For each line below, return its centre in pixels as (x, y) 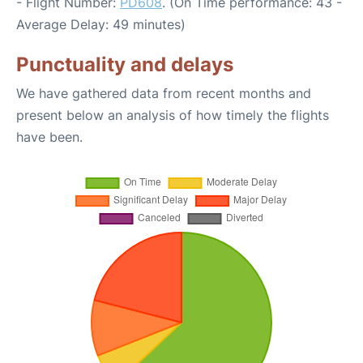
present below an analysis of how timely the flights (173, 115)
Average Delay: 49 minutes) (101, 24)
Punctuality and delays (125, 64)
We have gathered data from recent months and (164, 93)
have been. (49, 137)
